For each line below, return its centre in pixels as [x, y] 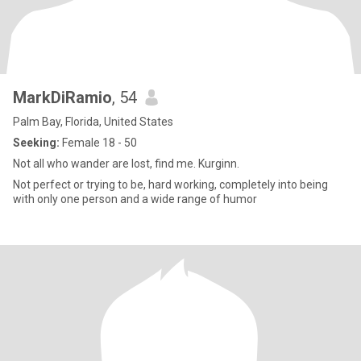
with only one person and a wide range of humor [135, 199]
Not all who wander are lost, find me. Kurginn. [126, 164]
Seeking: [36, 143]
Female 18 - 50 [98, 143]
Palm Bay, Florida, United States [93, 122]
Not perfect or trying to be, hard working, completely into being [170, 185]
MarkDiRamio [62, 98]
